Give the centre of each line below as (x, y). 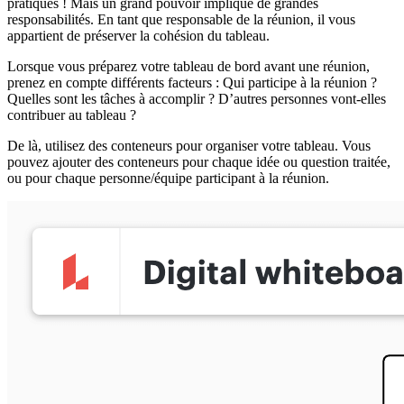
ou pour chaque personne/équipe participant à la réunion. (172, 178)
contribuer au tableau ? (73, 115)
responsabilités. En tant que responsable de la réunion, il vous (181, 19)
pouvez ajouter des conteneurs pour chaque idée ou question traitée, (199, 161)
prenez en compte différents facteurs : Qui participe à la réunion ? (192, 82)
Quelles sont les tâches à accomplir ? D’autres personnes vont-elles (197, 98)
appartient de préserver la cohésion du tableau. (140, 35)
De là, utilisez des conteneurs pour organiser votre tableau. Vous (189, 145)
